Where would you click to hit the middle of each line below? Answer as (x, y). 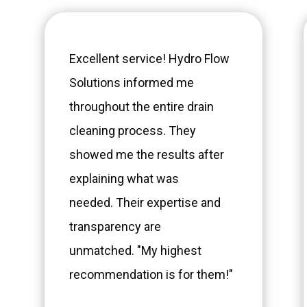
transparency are (115, 227)
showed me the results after (146, 155)
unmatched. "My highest (135, 251)
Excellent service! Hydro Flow (149, 59)
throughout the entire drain (141, 107)
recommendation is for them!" (152, 275)
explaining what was (124, 179)
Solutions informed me (131, 83)
